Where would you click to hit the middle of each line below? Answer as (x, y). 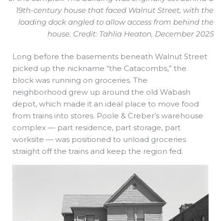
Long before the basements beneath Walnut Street (110, 56)
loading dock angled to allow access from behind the (116, 22)
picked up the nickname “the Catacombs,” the (99, 68)
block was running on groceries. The (80, 80)
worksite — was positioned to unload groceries (99, 139)
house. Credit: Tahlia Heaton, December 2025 (130, 34)
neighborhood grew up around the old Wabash (101, 92)
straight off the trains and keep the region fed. (99, 151)
